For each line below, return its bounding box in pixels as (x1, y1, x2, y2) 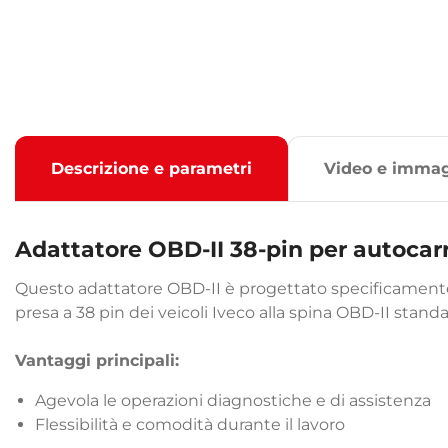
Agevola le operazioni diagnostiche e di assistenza (35, 391, 431, 410)
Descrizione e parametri (51, 159, 252, 178)
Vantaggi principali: (15, 351, 179, 370)
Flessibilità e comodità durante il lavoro (35, 415, 345, 434)
